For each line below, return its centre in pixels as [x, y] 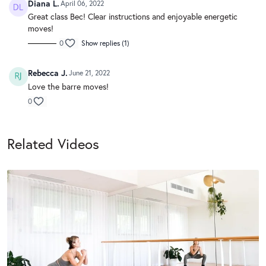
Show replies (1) [105, 43]
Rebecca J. [47, 73]
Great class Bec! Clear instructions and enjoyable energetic [132, 17]
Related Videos [53, 143]
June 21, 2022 [89, 73]
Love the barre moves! [68, 86]
